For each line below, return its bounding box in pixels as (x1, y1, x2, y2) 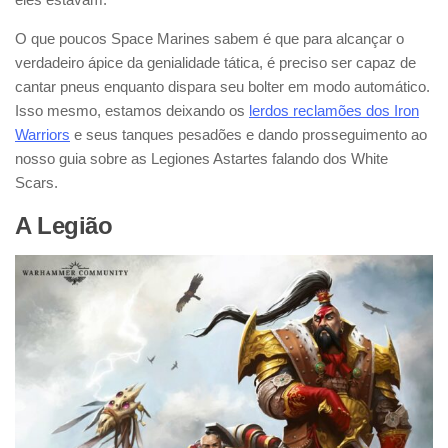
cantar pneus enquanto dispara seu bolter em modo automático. (15, 78, 430, 96)
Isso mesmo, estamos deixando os (15, 102, 249, 120)
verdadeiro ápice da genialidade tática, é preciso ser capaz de (15, 54, 416, 72)
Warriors (15, 126, 70, 144)
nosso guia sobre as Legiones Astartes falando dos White (15, 150, 388, 168)
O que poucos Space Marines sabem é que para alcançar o (15, 30, 404, 48)
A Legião (15, 212, 112, 240)
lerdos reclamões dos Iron (249, 102, 419, 120)
